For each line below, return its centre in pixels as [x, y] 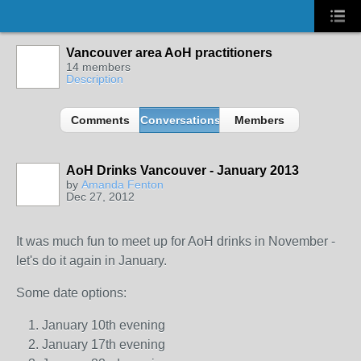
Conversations [181, 120]
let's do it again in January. [91, 261]
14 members [98, 67]
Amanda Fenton [122, 185]
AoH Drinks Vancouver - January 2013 [183, 170]
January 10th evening [104, 325]
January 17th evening [104, 344]
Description [95, 79]
